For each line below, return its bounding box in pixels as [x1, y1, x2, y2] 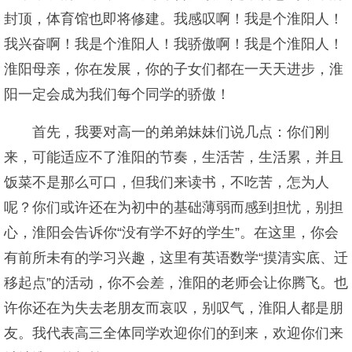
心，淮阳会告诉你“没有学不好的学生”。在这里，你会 [4, 225, 339, 240]
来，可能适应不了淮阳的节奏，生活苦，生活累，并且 [4, 149, 343, 165]
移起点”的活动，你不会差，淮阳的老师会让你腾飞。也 [4, 275, 348, 291]
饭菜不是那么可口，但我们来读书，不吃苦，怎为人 [4, 174, 329, 190]
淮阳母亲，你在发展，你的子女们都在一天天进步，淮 [4, 61, 343, 77]
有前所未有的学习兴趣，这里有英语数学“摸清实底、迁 [4, 250, 348, 266]
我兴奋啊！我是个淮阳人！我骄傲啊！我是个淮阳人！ [4, 36, 343, 52]
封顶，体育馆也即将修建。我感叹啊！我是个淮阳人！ [4, 11, 343, 27]
